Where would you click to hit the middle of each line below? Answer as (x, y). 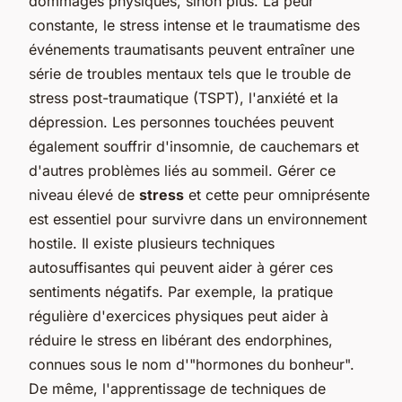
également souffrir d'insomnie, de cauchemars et (194, 146)
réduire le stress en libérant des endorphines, (181, 340)
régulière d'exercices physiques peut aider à (179, 315)
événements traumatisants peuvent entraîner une (192, 49)
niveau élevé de (84, 194)
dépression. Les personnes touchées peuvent (181, 122)
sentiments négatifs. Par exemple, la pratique (181, 291)
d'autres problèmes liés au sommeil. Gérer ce (182, 170)
